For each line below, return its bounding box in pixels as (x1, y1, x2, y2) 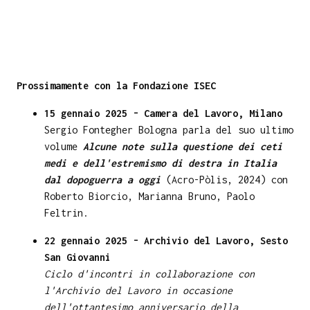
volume (44, 140, 83, 153)
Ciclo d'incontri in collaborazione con (44, 268, 255, 280)
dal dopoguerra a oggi (44, 174, 161, 186)
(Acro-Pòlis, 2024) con (161, 174, 288, 186)
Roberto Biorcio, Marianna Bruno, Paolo (44, 190, 255, 203)
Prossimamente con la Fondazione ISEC (17, 80, 216, 92)
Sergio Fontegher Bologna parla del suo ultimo (44, 124, 293, 136)
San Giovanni (44, 251, 111, 264)
